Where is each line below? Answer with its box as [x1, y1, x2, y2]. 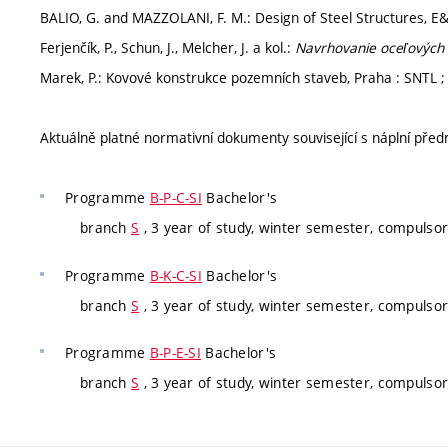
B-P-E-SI [149, 343, 202, 362]
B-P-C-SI [149, 188, 203, 207]
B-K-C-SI [149, 265, 203, 285]
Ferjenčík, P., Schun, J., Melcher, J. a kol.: [40, 38, 295, 57]
